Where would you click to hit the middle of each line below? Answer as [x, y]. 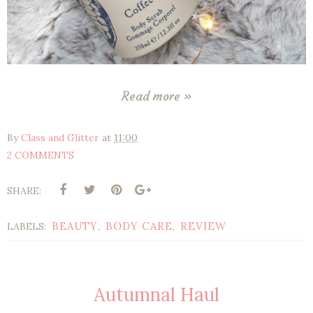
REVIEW [203, 226]
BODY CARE [139, 226]
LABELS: [28, 227]
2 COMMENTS [41, 155]
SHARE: [24, 191]
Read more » [156, 97]
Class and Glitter [60, 138]
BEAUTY [75, 226]
